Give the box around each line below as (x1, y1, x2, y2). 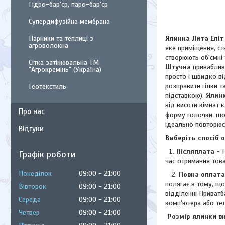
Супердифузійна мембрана (29, 17, 110, 26)
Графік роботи (19, 149, 75, 160)
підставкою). (165, 91, 206, 100)
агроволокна (29, 41, 68, 50)
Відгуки (19, 124, 44, 133)
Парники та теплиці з (29, 34, 93, 43)
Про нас (19, 107, 45, 116)
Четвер (19, 208, 40, 217)
